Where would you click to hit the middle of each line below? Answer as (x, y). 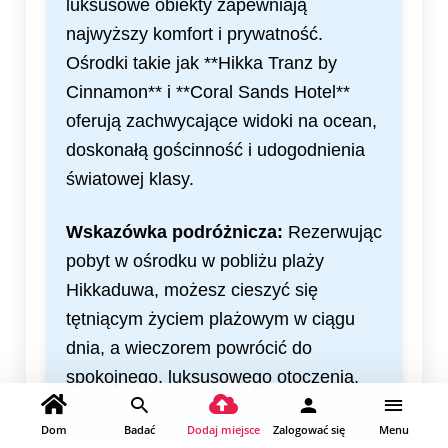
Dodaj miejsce (224, 429)
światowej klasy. (130, 179)
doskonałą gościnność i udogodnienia (215, 150)
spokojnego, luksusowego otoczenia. (212, 377)
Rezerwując (332, 232)
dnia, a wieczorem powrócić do (189, 348)
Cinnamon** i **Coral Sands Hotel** (208, 92)
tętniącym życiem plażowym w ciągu (210, 319)
